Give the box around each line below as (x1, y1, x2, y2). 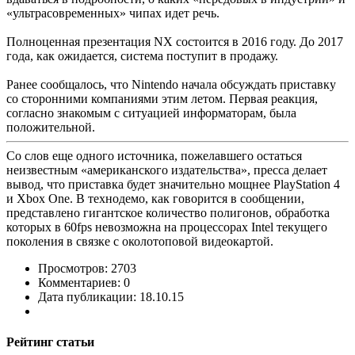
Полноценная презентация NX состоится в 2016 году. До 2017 (6, 35, 343, 49)
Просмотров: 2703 (38, 261, 136, 276)
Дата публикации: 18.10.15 (38, 290, 184, 304)
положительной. (6, 120, 95, 135)
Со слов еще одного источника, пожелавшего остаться (6, 149, 302, 163)
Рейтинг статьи (6, 335, 94, 349)
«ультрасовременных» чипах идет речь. (6, 6, 219, 21)
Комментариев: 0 (38, 276, 130, 290)
